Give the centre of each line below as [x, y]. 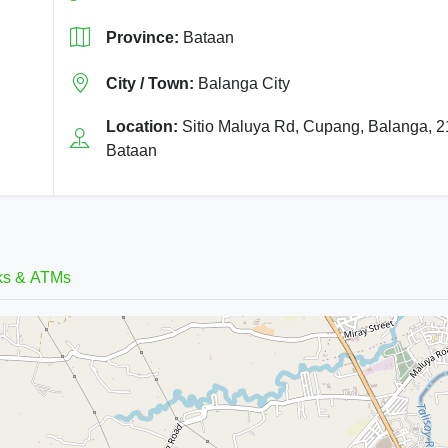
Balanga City [242, 83]
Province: [142, 37]
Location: [142, 126]
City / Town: [150, 83]
